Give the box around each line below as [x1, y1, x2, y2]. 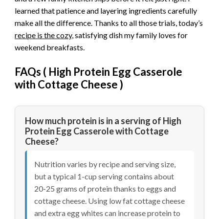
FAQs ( [15, 65, 48, 79]
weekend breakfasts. [15, 42, 85, 52]
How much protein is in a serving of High [25, 115, 181, 127]
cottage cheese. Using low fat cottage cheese [34, 196, 185, 206]
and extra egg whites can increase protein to [34, 208, 180, 218]
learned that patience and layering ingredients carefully [15, 5, 197, 15]
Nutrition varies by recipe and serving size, [34, 159, 175, 169]
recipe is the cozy [15, 30, 72, 40]
